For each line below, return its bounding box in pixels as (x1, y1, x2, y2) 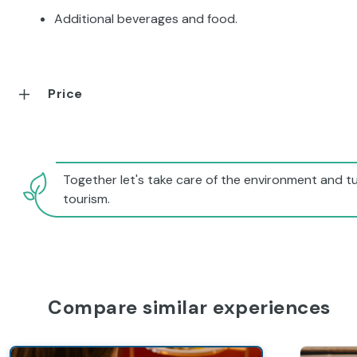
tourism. (63, 190, 110, 207)
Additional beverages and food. (54, 10, 237, 27)
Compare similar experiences (48, 295, 331, 320)
